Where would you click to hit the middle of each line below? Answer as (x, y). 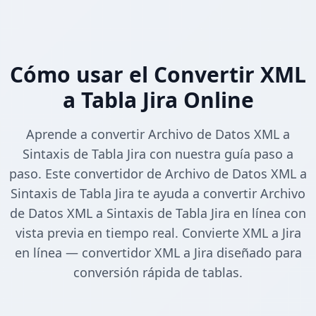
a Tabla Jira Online (158, 100)
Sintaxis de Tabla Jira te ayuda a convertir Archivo (158, 194)
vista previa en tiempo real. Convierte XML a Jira (158, 233)
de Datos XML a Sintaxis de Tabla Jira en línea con (158, 213)
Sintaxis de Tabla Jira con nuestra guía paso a (158, 154)
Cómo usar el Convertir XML (158, 75)
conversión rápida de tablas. (158, 273)
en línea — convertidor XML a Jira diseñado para (158, 253)
